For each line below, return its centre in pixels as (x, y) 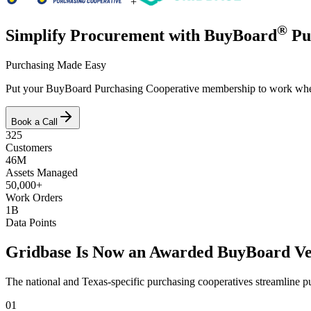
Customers (29, 147)
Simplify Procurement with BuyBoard (141, 35)
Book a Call (34, 121)
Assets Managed (42, 172)
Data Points (31, 222)
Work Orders (34, 197)
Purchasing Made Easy (56, 65)
